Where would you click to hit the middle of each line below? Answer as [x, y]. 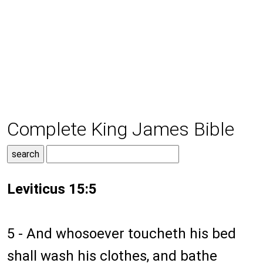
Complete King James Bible [121, 129]
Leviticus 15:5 [52, 189]
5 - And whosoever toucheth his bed [122, 234]
